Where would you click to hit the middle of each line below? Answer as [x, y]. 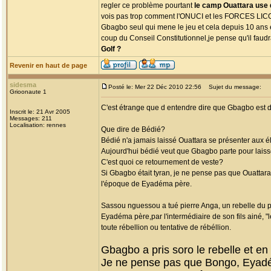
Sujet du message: [232, 87]
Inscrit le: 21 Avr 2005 [40, 112]
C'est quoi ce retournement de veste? [162, 162]
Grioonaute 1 [28, 92]
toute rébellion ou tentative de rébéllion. [166, 227]
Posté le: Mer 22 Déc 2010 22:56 [155, 87]
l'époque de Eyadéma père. [146, 184]
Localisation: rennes [38, 125]
